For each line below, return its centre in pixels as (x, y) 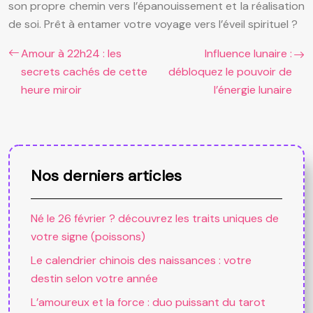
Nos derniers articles (106, 175)
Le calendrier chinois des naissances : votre (141, 260)
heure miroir (51, 89)
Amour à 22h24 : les (71, 53)
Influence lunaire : (248, 53)
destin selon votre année (94, 278)
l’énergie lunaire (253, 89)
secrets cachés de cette (84, 71)
